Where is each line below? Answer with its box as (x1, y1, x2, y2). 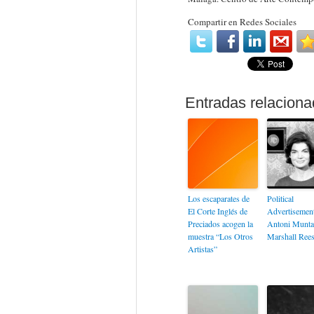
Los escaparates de (187, 193, 250, 204)
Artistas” (187, 243, 217, 254)
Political (266, 193, 294, 204)
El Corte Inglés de (187, 205, 247, 217)
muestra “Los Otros (187, 231, 253, 242)
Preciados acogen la (187, 218, 253, 229)
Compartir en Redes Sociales (187, 15, 296, 28)
